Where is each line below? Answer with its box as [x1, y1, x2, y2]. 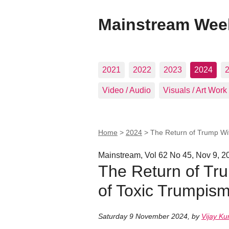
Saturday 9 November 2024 [98, 212, 188, 221]
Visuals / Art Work [163, 86, 227, 95]
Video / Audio [102, 86, 151, 95]
